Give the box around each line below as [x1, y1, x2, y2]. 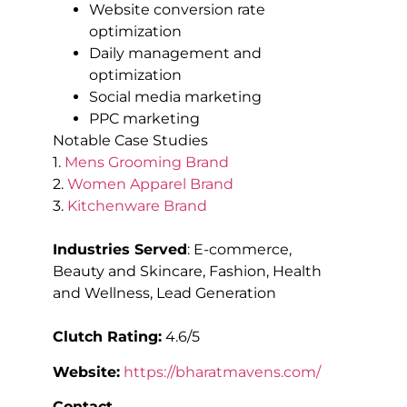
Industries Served [53, 241, 187, 259]
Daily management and [89, 45, 262, 63]
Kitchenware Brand [67, 197, 207, 215]
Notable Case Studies [53, 132, 208, 150]
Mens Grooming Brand [65, 154, 229, 172]
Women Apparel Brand [67, 175, 233, 194]
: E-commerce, [187, 241, 292, 259]
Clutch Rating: [53, 328, 162, 346]
